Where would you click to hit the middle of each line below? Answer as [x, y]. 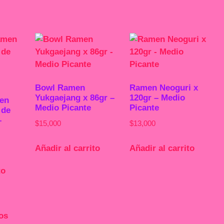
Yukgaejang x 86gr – [74, 98]
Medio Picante [63, 108]
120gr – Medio [157, 98]
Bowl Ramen [60, 88]
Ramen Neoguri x [163, 88]
